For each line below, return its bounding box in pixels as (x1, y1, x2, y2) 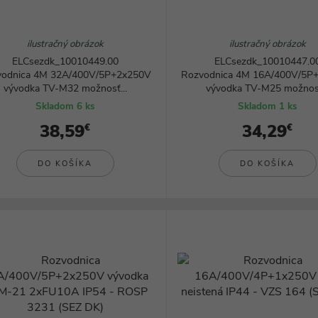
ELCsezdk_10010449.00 (11, 55, 119, 68)
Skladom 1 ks (238, 100, 297, 113)
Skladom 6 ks (35, 100, 95, 113)
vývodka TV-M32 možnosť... (3, 82, 127, 95)
